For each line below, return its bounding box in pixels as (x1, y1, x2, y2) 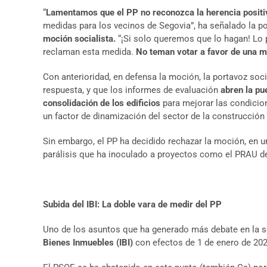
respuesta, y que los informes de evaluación (43, 85, 221, 95)
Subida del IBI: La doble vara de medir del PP (43, 199, 222, 210)
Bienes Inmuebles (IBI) (43, 237, 133, 248)
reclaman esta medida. (43, 46, 136, 57)
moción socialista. (43, 33, 116, 44)
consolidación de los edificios (43, 98, 163, 108)
